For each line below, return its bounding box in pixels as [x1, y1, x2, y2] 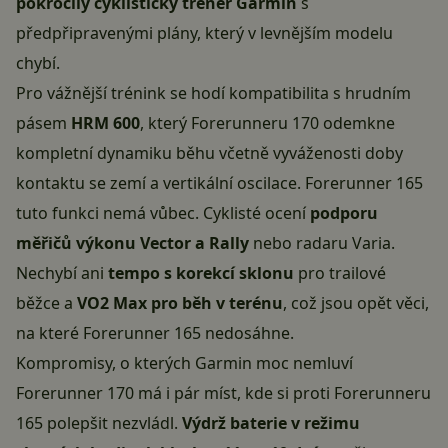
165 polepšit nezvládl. [16, 412, 182, 435]
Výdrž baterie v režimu [182, 412, 360, 435]
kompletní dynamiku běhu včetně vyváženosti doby [16, 142, 403, 165]
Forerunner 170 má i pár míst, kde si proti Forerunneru [16, 382, 431, 405]
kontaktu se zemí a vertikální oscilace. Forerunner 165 [16, 172, 423, 195]
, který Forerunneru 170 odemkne [140, 112, 395, 135]
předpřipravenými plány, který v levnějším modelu [16, 22, 393, 45]
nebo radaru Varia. [249, 232, 395, 255]
